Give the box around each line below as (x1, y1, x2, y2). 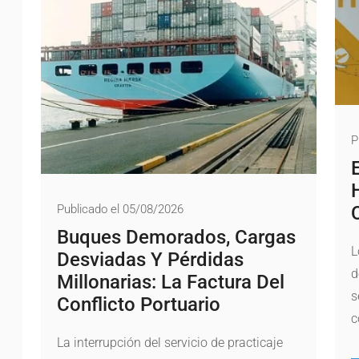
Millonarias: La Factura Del (57, 270, 285, 293)
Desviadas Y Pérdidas (57, 248, 244, 271)
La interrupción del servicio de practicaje (57, 334, 284, 350)
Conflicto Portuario (57, 292, 221, 316)
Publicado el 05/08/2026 (57, 201, 184, 216)
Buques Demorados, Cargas (57, 225, 296, 248)
